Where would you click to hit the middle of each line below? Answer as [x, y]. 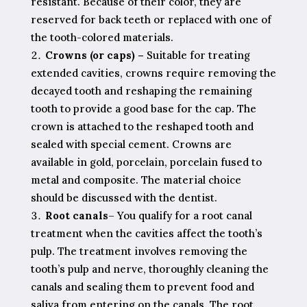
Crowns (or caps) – [94, 55]
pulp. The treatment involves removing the [139, 251]
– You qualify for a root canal [180, 215]
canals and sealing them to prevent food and [142, 286]
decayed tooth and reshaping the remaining [141, 90]
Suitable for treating [197, 55]
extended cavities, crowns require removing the [153, 73]
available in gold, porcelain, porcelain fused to [146, 162]
